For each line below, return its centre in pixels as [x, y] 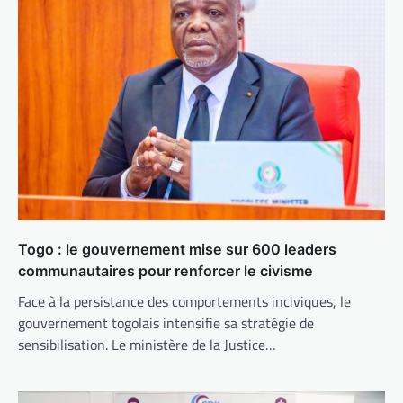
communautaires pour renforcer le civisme [166, 270]
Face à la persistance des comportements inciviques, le [184, 301]
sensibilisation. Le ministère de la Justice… [147, 344]
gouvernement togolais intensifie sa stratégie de [166, 322]
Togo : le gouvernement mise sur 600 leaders [177, 249]
